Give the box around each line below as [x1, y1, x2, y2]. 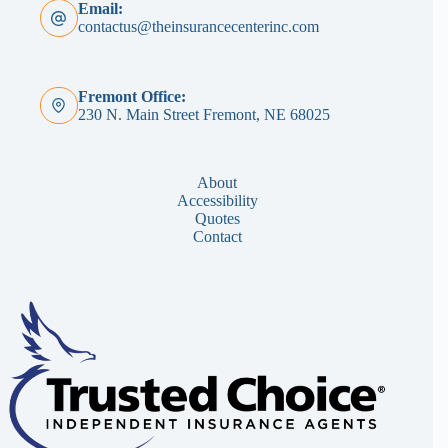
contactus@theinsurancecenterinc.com [77, 18, 319, 36]
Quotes [194, 210, 240, 228]
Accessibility [176, 192, 258, 210]
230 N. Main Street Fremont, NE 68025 [77, 105, 330, 123]
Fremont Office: [77, 87, 186, 105]
